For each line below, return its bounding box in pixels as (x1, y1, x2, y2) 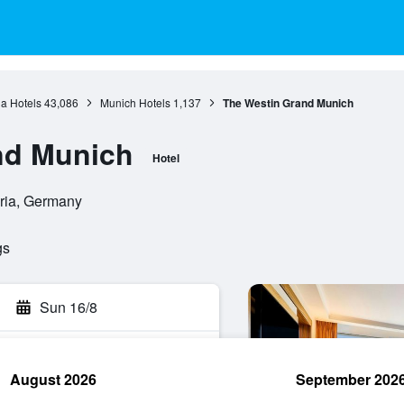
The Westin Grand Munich (222, 95, 353, 111)
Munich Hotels (99, 95, 170, 110)
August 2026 (10, 369, 96, 390)
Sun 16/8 (40, 297, 97, 317)
